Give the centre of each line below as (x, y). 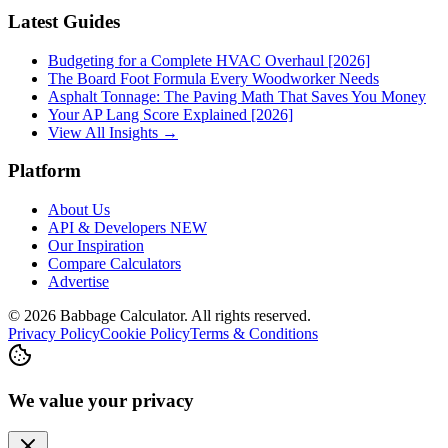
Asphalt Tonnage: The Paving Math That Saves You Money (237, 96)
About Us (79, 210)
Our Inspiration (96, 246)
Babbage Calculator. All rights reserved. (183, 316)
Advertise (78, 282)
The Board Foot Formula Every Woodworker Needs (213, 78)
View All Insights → (113, 132)
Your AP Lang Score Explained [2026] (170, 114)
